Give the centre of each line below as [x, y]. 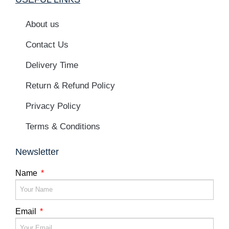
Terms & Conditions [63, 127]
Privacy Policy [53, 106]
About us [42, 25]
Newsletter [37, 152]
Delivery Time [52, 65]
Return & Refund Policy [70, 86]
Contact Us [47, 45]
